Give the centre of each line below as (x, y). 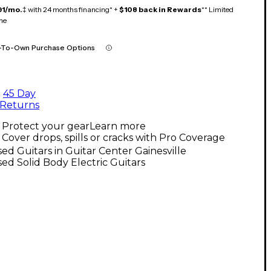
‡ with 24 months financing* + (71, 9)
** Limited (217, 9)
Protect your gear (46, 126)
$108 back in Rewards (160, 9)
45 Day (19, 93)
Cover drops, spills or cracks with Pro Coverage (113, 137)
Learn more (118, 126)
